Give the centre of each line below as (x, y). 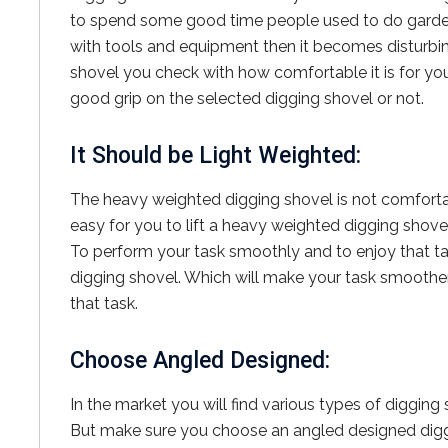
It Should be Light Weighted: (215, 155)
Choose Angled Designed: (200, 360)
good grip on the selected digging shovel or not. (247, 98)
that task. (104, 303)
